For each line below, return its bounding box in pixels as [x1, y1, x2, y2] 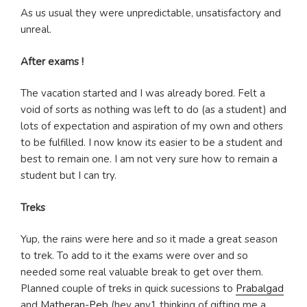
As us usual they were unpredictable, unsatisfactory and [21, 6, 281, 21]
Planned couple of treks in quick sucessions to [21, 282, 236, 296]
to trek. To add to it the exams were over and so [21, 249, 248, 263]
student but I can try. [21, 169, 116, 183]
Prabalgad [236, 282, 284, 296]
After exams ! [21, 54, 84, 69]
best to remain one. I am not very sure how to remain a [21, 152, 278, 167]
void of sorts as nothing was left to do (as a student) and [21, 103, 286, 117]
